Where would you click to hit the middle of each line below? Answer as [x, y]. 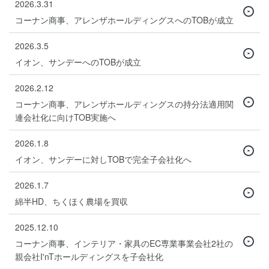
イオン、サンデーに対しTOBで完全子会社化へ [103, 159]
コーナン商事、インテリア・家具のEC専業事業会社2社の [124, 243]
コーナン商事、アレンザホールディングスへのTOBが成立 [124, 20]
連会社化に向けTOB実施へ [65, 117]
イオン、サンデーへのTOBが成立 [78, 62]
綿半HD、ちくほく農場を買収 [71, 201]
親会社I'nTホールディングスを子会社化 [89, 256]
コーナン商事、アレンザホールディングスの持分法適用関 [124, 104]
